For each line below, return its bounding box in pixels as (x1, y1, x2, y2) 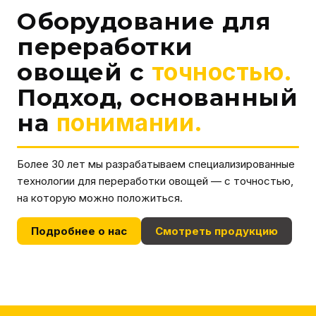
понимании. (56, 108, 203, 137)
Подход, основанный (17, 83, 298, 111)
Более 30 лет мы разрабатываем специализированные (17, 157, 295, 171)
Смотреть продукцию (155, 224, 278, 238)
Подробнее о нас (31, 224, 127, 238)
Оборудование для (17, 6, 271, 35)
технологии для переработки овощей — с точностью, (17, 174, 293, 188)
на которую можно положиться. (17, 191, 183, 205)
